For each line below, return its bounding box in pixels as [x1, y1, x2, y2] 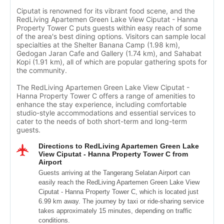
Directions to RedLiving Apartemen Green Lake [38, 142, 199, 150]
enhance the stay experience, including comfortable [16, 100, 186, 108]
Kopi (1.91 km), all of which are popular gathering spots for [16, 57, 207, 66]
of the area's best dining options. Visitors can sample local [16, 32, 205, 40]
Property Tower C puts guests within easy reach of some [16, 23, 201, 32]
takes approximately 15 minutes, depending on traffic [38, 207, 192, 214]
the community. [16, 66, 67, 74]
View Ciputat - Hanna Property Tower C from [38, 150, 188, 158]
